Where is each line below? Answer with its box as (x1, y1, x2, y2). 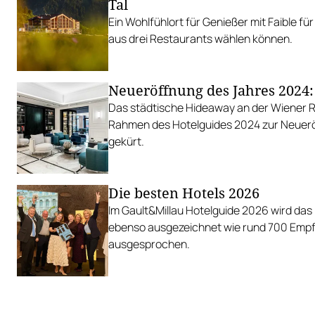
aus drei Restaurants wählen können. (108, 31, 292, 46)
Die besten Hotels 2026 (108, 184, 259, 202)
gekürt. (108, 134, 144, 149)
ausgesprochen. (108, 236, 190, 252)
